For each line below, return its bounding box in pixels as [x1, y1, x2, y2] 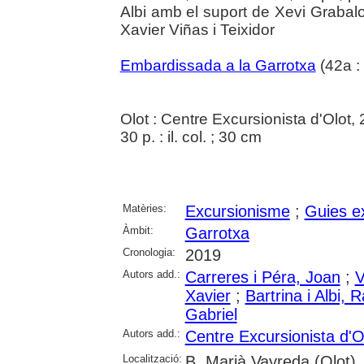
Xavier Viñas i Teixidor [119, 20, 275, 38]
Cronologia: [122, 245, 175, 258]
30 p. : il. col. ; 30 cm [119, 128, 262, 145]
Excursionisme [184, 201, 290, 220]
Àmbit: [122, 223, 154, 236]
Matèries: [122, 201, 167, 214]
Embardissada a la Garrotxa [119, 56, 316, 74]
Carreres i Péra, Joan [184, 267, 340, 286]
